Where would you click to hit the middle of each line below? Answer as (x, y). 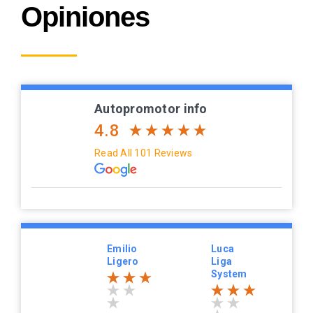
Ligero (123, 262)
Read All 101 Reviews (144, 153)
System (229, 274)
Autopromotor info (151, 109)
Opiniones (85, 17)
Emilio (122, 249)
